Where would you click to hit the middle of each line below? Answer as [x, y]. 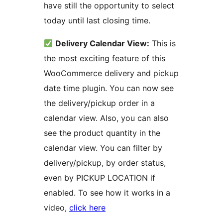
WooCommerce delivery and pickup [111, 73]
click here [87, 208]
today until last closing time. [97, 21]
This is [163, 44]
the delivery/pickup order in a [99, 103]
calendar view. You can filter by [103, 148]
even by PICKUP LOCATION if [100, 178]
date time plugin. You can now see [109, 88]
